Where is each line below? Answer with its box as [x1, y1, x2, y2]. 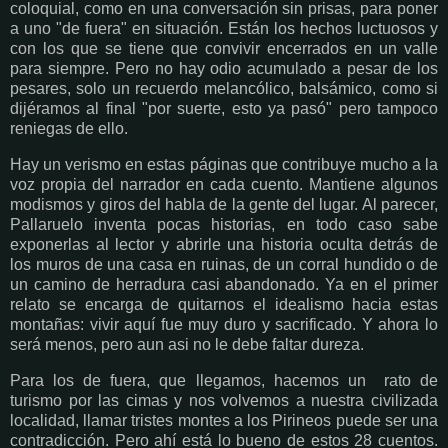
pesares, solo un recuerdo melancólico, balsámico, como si [10, 80, 438, 98]
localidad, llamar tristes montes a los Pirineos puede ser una [10, 412, 438, 430]
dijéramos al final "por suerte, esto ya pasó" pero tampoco [10, 100, 438, 118]
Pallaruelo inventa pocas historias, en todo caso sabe [10, 216, 438, 234]
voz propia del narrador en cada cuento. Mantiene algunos [10, 176, 438, 194]
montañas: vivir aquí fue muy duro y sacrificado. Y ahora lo [10, 316, 438, 334]
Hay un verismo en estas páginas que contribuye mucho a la [10, 156, 438, 174]
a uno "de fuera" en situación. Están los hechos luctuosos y [10, 20, 438, 38]
